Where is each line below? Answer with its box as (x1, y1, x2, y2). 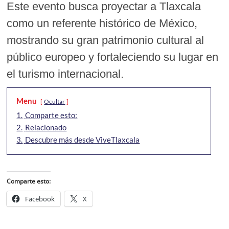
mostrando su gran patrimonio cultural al (7, 33, 204, 47)
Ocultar (44, 97, 65, 105)
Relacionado (25, 122, 67, 132)
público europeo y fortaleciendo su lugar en (7, 50, 219, 63)
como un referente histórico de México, (7, 16, 198, 30)
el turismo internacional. (7, 67, 124, 80)
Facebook (25, 194, 55, 203)
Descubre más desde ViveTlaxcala (25, 134, 140, 144)
